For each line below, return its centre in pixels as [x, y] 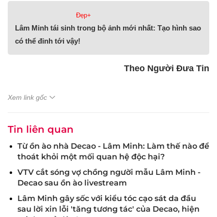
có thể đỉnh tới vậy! [48, 41]
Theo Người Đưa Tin [167, 68]
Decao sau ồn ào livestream [72, 183]
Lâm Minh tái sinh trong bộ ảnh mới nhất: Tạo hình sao [108, 28]
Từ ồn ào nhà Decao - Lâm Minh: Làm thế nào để [113, 146]
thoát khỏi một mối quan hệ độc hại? [91, 157]
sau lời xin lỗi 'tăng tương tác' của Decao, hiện [108, 209]
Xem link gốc [27, 97]
